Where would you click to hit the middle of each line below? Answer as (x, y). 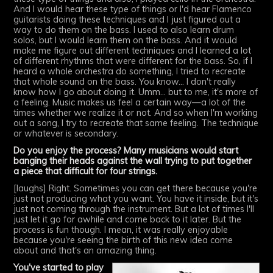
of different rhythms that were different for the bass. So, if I (133, 61)
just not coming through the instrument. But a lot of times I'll (134, 209)
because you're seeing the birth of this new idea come (123, 240)
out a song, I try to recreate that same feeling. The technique (136, 123)
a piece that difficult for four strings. (86, 172)
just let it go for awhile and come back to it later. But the (128, 219)
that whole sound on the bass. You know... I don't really (125, 82)
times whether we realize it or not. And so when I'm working (136, 113)
